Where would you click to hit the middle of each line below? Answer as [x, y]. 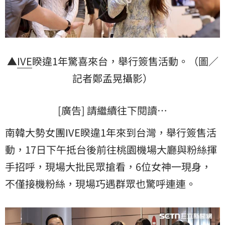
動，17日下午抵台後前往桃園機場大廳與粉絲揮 [111, 149]
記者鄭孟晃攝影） [113, 78]
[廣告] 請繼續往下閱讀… [113, 110]
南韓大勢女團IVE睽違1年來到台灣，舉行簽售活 [111, 132]
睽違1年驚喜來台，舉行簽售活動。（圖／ [125, 61]
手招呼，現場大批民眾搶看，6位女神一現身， [108, 166]
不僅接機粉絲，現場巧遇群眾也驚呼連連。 [100, 183]
